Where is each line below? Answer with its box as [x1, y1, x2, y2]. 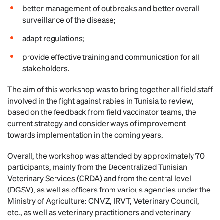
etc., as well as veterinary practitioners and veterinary [7, 207, 191, 217]
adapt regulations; [22, 33, 84, 43]
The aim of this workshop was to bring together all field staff [7, 84, 213, 94]
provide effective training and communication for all [22, 52, 199, 62]
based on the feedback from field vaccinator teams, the [7, 107, 196, 117]
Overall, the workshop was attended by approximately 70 [7, 150, 205, 161]
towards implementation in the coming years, [7, 129, 163, 139]
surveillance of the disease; [22, 14, 116, 25]
